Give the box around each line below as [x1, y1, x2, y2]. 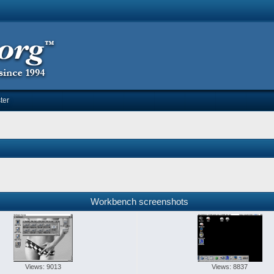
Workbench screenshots [91, 196, 189, 207]
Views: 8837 [212, 263, 248, 271]
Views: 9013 [25, 263, 62, 271]
